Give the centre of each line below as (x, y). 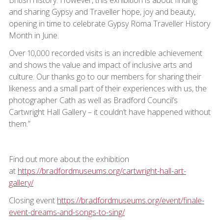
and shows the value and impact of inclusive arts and (100, 65)
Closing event (33, 200)
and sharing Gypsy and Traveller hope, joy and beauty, (102, 12)
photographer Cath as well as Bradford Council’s (93, 100)
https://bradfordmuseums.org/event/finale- (130, 200)
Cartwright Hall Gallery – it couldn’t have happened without (110, 112)
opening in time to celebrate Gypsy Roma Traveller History (109, 23)
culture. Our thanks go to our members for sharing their (105, 76)
